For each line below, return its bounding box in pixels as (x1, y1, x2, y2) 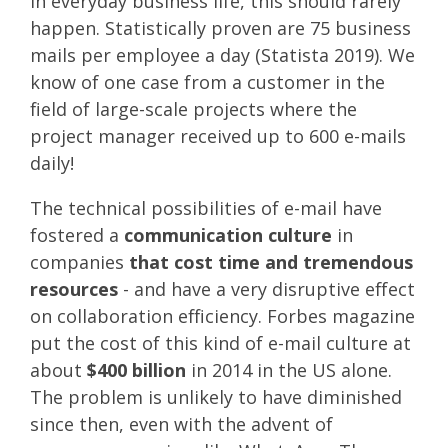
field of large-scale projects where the (30, 96, 357, 121)
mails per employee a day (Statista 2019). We (30, 42, 415, 67)
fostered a (30, 222, 124, 247)
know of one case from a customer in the (30, 69, 385, 94)
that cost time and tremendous (129, 249, 413, 274)
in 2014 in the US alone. (186, 357, 392, 382)
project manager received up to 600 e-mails (30, 123, 406, 148)
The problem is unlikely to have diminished (30, 384, 402, 409)
